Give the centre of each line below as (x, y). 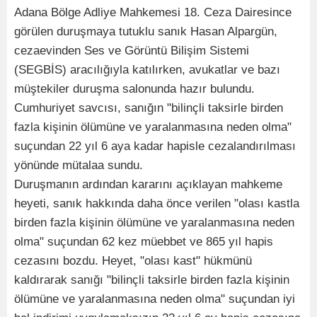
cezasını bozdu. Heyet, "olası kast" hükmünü (133, 260)
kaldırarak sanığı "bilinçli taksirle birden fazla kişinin (152, 279)
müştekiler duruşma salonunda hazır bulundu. (134, 88)
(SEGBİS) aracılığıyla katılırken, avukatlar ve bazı (147, 69)
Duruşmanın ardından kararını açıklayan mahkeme (148, 184)
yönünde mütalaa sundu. (79, 165)
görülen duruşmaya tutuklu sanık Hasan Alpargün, (146, 31)
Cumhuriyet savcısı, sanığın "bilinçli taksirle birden (149, 108)
